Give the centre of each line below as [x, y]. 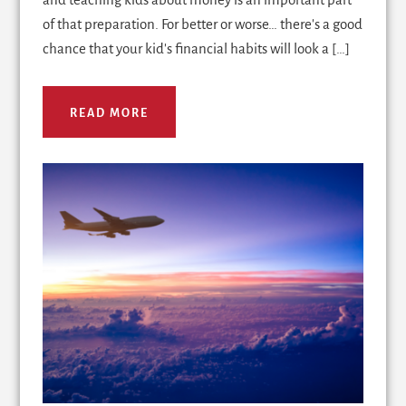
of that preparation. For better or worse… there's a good [203, 24]
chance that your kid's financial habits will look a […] [197, 49]
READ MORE [110, 114]
